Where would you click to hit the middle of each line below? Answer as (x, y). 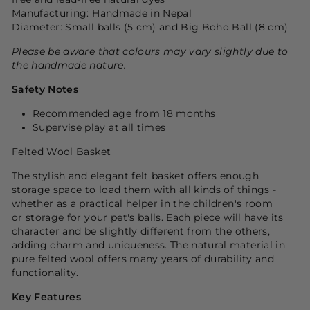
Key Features (47, 297)
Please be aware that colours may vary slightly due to (150, 51)
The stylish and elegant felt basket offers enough (135, 175)
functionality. (48, 272)
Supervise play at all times (99, 127)
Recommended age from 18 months (124, 113)
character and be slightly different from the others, (141, 231)
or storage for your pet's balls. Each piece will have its (148, 217)
